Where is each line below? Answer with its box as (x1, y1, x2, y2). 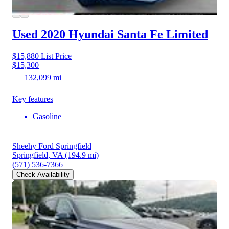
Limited (166, 28, 208, 41)
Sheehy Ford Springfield (12, 142, 91, 151)
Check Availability (16, 171, 70, 179)
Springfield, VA (12, 151, 63, 160)
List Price (39, 52, 72, 61)
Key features (12, 95, 53, 104)
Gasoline (33, 112, 61, 121)
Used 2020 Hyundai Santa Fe (12, 28, 163, 41)
